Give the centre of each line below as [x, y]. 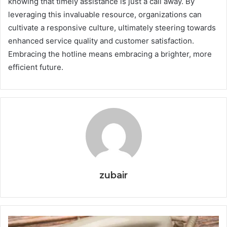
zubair [113, 175]
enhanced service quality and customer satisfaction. [101, 41]
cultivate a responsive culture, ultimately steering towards [112, 28]
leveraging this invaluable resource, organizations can [105, 14]
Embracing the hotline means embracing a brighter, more [110, 54]
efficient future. [36, 67]
